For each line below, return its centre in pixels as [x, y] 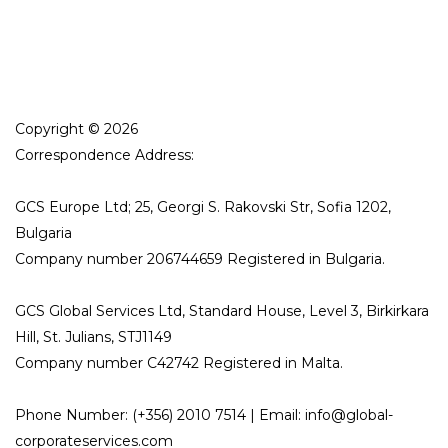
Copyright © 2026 [76, 129]
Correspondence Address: [104, 155]
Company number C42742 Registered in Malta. [179, 363]
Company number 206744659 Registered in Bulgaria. [200, 259]
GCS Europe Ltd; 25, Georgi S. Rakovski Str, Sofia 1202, [203, 207]
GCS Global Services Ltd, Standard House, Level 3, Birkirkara [222, 311]
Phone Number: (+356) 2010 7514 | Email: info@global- [204, 415]
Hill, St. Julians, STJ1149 [93, 337]
